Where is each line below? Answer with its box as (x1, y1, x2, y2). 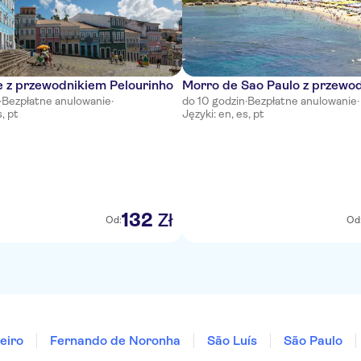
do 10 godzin (182, 94, 245, 107)
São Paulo (284, 333, 342, 348)
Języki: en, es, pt (182, 107, 264, 120)
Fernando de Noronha (50, 333, 180, 348)
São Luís (207, 333, 257, 348)
